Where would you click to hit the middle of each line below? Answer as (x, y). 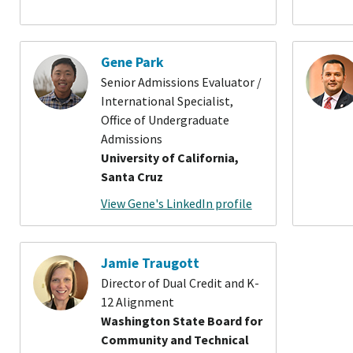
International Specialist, (167, 101)
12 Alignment (137, 302)
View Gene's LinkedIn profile (176, 203)
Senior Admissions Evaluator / (181, 82)
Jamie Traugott (150, 263)
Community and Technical (175, 340)
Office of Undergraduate (165, 120)
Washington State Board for (181, 321)
